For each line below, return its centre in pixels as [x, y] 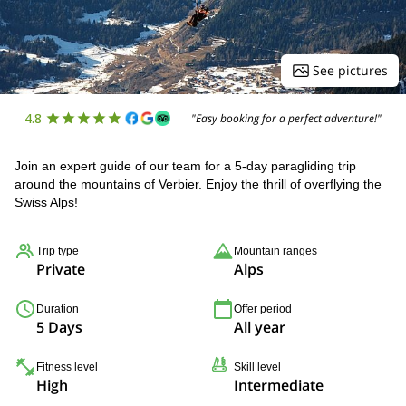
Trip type [58, 251]
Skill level [257, 367]
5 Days [59, 327]
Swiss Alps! [46, 202]
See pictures [350, 70]
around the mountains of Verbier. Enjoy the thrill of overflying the [198, 184]
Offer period [263, 309]
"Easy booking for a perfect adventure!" [287, 118]
